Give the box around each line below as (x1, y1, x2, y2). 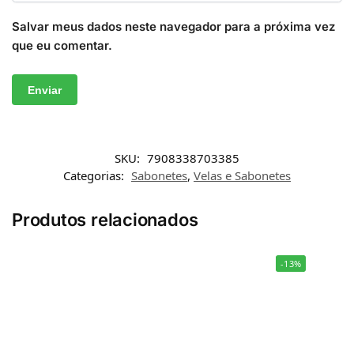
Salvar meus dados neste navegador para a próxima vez (12, 19, 335, 35)
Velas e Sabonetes (194, 167, 291, 183)
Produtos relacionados (12, 209, 198, 230)
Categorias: (63, 167, 127, 183)
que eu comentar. (12, 38, 112, 54)
